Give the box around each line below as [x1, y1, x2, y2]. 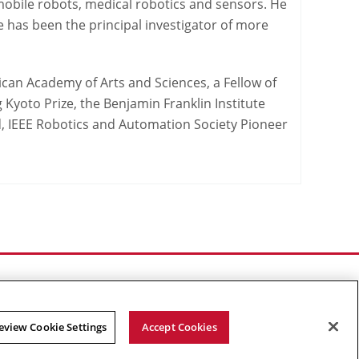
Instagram [270, 335, 348, 355]
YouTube [240, 335, 310, 355]
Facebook [179, 335, 254, 355]
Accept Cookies [141, 319, 217, 334]
